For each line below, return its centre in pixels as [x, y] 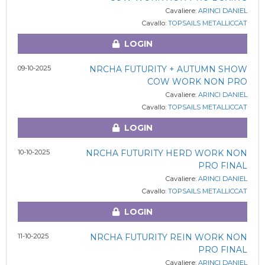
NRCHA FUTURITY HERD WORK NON [166, 153]
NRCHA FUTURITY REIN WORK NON [168, 237]
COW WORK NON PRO [197, 82]
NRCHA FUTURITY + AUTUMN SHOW [168, 69]
